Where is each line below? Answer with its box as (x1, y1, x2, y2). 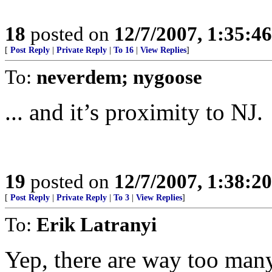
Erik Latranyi (36, 213, 157, 236)
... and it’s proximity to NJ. (5, 99, 263, 125)
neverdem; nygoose (36, 66, 202, 88)
